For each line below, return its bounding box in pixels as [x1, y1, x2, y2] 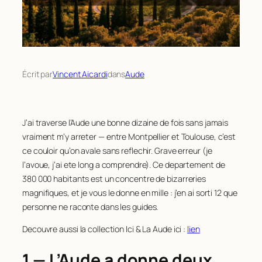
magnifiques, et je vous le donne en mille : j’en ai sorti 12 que [22, 187, 237, 198]
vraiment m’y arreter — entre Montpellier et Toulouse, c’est [22, 130, 236, 142]
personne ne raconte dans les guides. [22, 201, 158, 212]
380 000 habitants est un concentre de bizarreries [22, 173, 206, 184]
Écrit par [22, 68, 53, 80]
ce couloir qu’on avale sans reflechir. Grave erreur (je [22, 144, 212, 156]
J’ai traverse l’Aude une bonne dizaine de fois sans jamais [22, 116, 229, 128]
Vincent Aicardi [53, 68, 108, 80]
